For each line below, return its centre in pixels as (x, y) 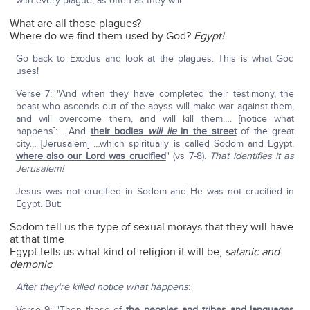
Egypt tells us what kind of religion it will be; (118, 252)
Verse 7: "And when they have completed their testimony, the (155, 94)
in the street (206, 131)
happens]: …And (53, 131)
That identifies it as (252, 156)
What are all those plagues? (76, 24)
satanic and (253, 252)
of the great (265, 131)
